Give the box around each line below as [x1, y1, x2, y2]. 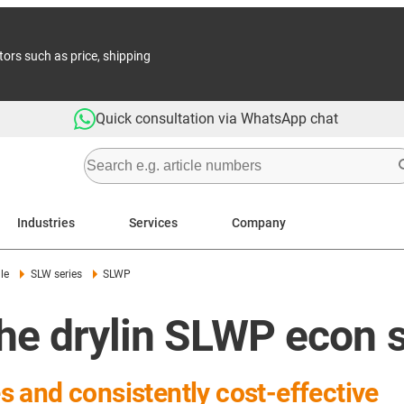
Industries [17, 215, 75, 230]
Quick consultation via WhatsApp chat [96, 110, 338, 127]
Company [232, 215, 286, 230]
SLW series [30, 268, 82, 280]
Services [129, 215, 178, 230]
